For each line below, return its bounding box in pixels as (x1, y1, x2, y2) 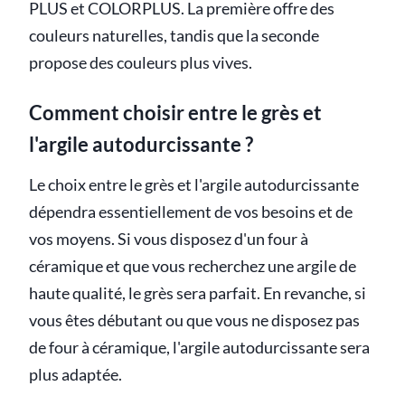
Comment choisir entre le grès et (29, 100, 322, 126)
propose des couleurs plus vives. (29, 53, 252, 73)
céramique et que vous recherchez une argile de (29, 257, 356, 277)
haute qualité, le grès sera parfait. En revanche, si (29, 284, 366, 304)
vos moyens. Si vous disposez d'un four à (29, 230, 308, 250)
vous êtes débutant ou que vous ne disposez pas (29, 311, 360, 331)
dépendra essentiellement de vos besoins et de (29, 202, 353, 222)
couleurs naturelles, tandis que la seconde (29, 26, 319, 46)
